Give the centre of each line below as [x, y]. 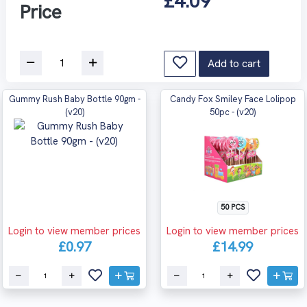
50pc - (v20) [233, 112]
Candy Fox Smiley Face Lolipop [233, 99]
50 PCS [233, 207]
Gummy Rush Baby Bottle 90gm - [74, 99]
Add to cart [234, 63]
